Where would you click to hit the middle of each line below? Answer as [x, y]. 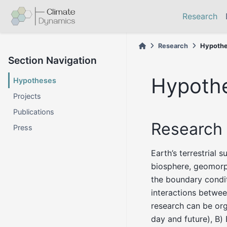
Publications [34, 112]
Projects [27, 96]
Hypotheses [35, 80]
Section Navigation [52, 60]
